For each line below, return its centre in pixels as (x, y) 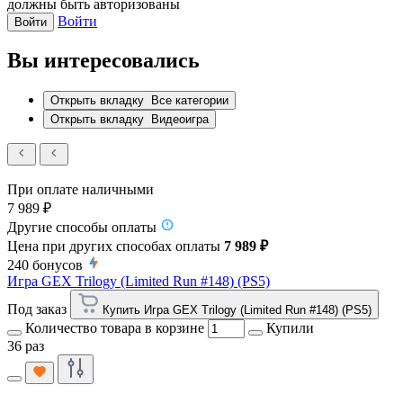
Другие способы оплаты (82, 228)
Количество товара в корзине (115, 328)
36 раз (26, 346)
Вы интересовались (103, 61)
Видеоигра (180, 120)
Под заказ (37, 309)
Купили (290, 328)
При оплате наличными (81, 190)
